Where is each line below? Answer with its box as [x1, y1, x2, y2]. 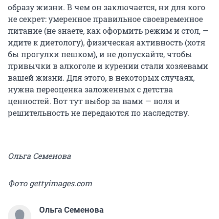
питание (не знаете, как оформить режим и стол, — [8, 25, 209, 36]
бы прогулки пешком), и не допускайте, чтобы [8, 48, 192, 59]
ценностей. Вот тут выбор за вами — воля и [8, 95, 180, 106]
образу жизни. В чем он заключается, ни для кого [8, 1, 205, 12]
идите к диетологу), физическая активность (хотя [8, 37, 205, 47]
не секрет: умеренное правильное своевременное [8, 13, 203, 24]
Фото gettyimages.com [8, 177, 92, 188]
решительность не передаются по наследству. [8, 107, 189, 118]
